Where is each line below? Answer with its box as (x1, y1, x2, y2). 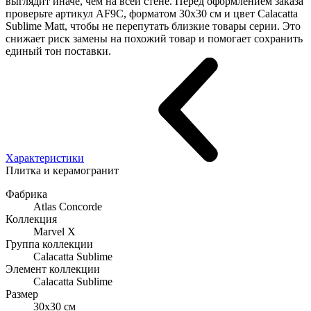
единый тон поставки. (6, 45, 111, 58)
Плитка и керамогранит (6, 165, 119, 177)
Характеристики (6, 152, 84, 165)
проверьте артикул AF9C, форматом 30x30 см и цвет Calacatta (6, 8, 298, 20)
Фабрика (6, 188, 47, 201)
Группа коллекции (6, 238, 93, 251)
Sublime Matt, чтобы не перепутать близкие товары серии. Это (6, 20, 301, 33)
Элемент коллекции (6, 263, 100, 276)
